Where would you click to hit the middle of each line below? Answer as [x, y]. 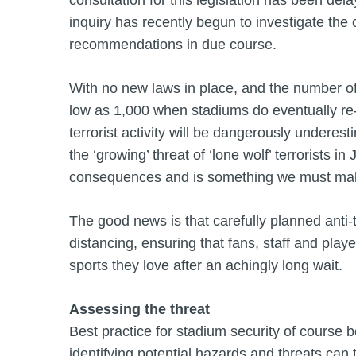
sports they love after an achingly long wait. [206, 266]
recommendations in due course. [173, 45]
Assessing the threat [139, 310]
